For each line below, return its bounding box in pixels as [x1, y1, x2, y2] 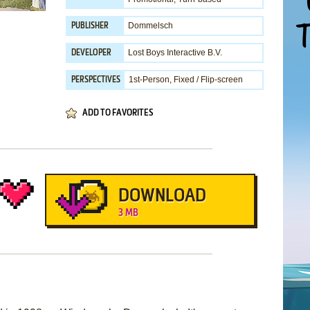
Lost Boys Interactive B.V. [128, 48, 222, 57]
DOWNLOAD [118, 188, 206, 206]
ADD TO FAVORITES [82, 109, 153, 118]
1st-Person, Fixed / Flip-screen [129, 75, 243, 84]
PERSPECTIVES [71, 76, 120, 84]
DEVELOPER [71, 49, 111, 57]
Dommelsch [128, 21, 173, 30]
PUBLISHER [71, 22, 109, 30]
